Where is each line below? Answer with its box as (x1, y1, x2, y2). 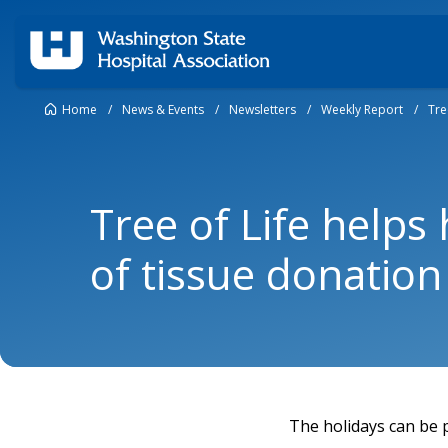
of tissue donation (90, 245, 442, 302)
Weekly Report (321, 101, 403, 119)
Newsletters (229, 101, 296, 119)
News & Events (122, 101, 204, 119)
